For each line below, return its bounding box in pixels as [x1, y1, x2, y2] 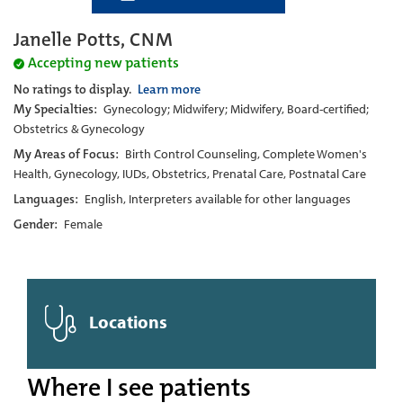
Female [64, 216, 103, 233]
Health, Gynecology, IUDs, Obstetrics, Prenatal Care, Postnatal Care [13, 166, 366, 183]
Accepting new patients [28, 53, 179, 73]
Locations [85, 310, 167, 334]
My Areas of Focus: [13, 146, 121, 163]
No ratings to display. [13, 81, 134, 98]
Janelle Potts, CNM [13, 27, 173, 53]
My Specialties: [13, 101, 100, 118]
